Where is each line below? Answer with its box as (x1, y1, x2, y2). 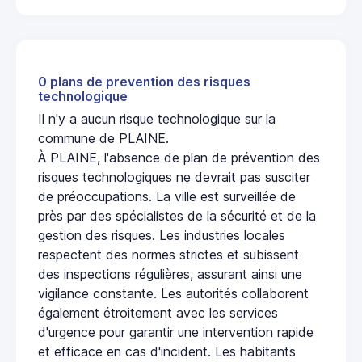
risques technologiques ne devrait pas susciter (38, 169, 310, 186)
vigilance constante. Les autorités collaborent (38, 285, 309, 302)
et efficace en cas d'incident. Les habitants (38, 343, 296, 360)
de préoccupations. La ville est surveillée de (38, 188, 296, 205)
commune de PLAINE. (38, 130, 169, 147)
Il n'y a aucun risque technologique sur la (38, 111, 276, 128)
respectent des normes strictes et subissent (38, 246, 299, 263)
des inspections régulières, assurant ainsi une (38, 266, 302, 283)
